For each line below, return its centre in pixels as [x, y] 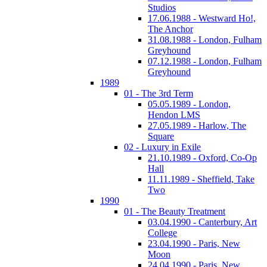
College [162, 233]
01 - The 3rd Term [159, 93]
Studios [162, 7]
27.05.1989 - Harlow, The [197, 125]
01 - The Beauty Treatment [175, 211]
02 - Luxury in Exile [162, 147]
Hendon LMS [174, 115]
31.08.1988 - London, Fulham [205, 40]
